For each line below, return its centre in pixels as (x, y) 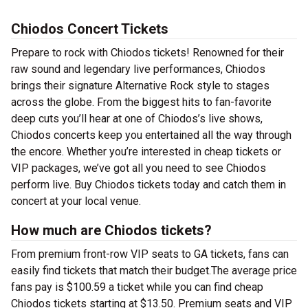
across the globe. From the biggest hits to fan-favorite (141, 102)
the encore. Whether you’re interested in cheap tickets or (146, 152)
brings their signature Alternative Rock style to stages (140, 86)
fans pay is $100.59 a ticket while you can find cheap (137, 287)
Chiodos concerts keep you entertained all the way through (151, 135)
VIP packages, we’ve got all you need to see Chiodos (139, 168)
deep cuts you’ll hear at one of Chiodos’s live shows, (137, 119)
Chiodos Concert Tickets (90, 29)
